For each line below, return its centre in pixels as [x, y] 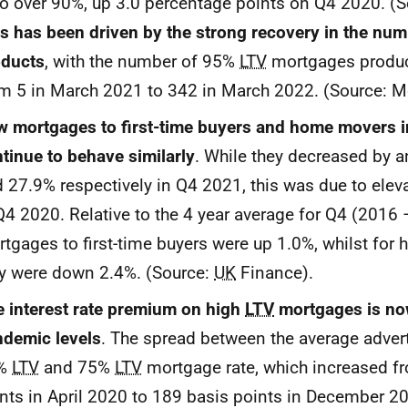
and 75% [77, 367]
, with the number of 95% [142, 61]
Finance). [275, 273]
